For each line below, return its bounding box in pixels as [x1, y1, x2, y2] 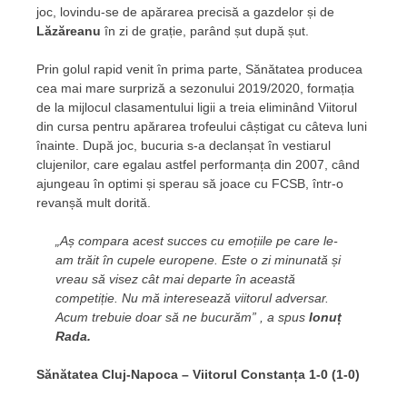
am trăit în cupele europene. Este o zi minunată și [55, 252, 341, 267]
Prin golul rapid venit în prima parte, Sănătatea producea [36, 61, 362, 76]
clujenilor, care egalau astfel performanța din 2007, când [36, 156, 360, 172]
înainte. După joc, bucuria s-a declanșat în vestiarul [36, 137, 331, 153]
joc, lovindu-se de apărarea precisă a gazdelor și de [36, 4, 334, 19]
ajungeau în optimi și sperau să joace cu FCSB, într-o [36, 175, 343, 191]
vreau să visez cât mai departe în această [55, 271, 295, 286]
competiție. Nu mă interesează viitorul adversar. [55, 290, 329, 305]
